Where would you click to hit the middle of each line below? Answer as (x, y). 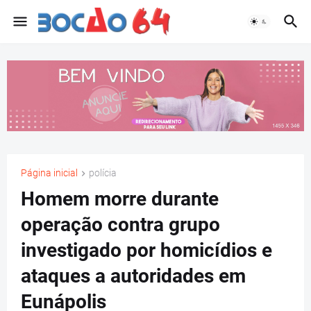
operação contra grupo (120, 225)
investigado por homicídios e (146, 251)
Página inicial (49, 173)
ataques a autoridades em (133, 276)
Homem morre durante (120, 199)
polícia (103, 173)
